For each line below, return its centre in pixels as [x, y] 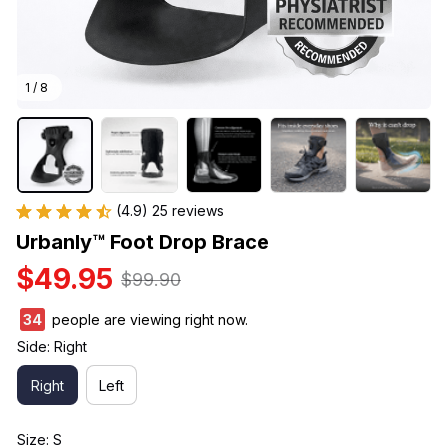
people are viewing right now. [148, 320]
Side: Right [52, 347]
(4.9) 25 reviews [170, 211]
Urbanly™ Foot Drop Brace [142, 242]
